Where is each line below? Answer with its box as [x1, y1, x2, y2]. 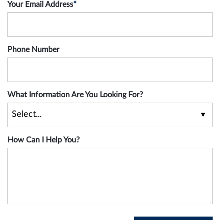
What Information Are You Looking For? [7, 90, 143, 99]
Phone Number [7, 45, 59, 54]
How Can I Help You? [7, 136, 80, 144]
